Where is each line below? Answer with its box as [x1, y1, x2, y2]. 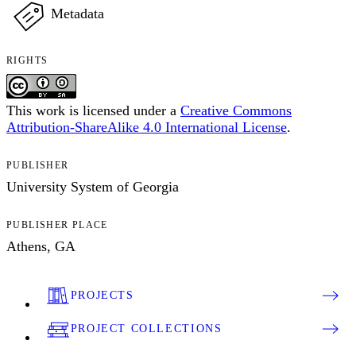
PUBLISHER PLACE [6, 219, 108, 230]
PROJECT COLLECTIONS [70, 322, 222, 335]
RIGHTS [6, 54, 48, 66]
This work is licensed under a [6, 102, 180, 118]
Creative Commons [180, 102, 292, 118]
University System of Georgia [6, 178, 179, 195]
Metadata [51, 5, 104, 21]
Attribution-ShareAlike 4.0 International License [6, 118, 287, 135]
